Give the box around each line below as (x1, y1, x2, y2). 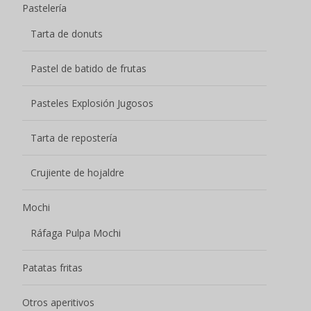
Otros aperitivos (22, 295, 94, 309)
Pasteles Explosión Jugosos (31, 96, 153, 110)
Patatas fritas (22, 260, 83, 274)
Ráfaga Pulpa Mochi (31, 226, 121, 239)
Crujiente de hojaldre (31, 165, 124, 179)
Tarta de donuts (31, 26, 103, 40)
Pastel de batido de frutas (31, 61, 146, 75)
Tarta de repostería (31, 131, 117, 144)
